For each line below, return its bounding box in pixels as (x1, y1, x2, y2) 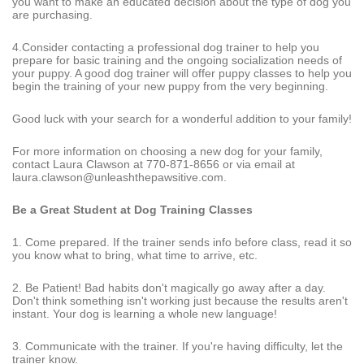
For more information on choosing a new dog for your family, (12, 144, 323, 158)
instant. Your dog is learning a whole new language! (12, 306, 277, 320)
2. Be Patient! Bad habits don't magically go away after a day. (12, 280, 326, 294)
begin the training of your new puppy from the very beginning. (12, 79, 328, 93)
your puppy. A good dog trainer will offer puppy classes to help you (12, 66, 352, 80)
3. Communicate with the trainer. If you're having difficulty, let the (12, 339, 343, 353)
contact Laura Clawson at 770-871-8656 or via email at (12, 157, 295, 171)
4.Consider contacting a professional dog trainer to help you (12, 40, 319, 54)
